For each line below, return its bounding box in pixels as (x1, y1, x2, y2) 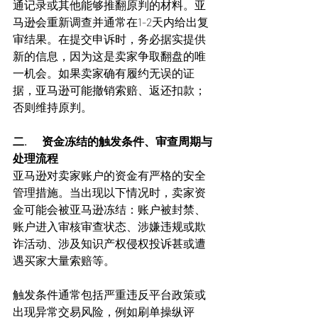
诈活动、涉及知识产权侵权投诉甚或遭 (13, 236, 206, 250)
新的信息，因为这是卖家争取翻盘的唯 (13, 49, 206, 62)
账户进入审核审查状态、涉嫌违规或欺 (13, 219, 206, 233)
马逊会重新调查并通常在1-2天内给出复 (13, 15, 209, 28)
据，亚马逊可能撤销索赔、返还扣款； (13, 83, 206, 97)
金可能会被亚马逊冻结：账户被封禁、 (13, 202, 206, 216)
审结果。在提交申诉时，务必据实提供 (13, 32, 206, 45)
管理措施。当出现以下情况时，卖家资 (13, 185, 206, 199)
